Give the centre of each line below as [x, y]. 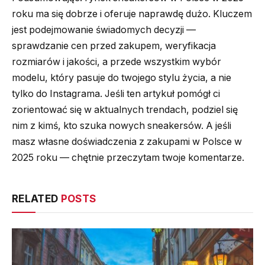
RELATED [36, 198]
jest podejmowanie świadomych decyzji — [104, 30]
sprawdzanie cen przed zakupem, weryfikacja [114, 46]
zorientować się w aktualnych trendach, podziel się [125, 109]
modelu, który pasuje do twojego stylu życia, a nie [122, 77]
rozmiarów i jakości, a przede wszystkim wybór [117, 62]
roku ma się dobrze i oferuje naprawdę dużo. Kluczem [132, 14]
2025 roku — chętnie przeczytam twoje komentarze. [128, 157]
